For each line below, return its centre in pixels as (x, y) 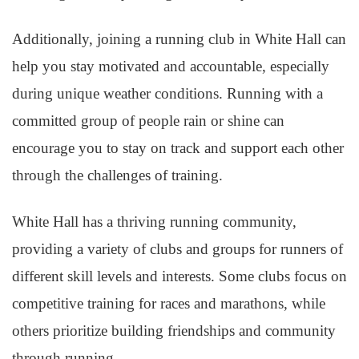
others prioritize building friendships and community (174, 331)
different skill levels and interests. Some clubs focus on (179, 276)
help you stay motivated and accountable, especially (171, 66)
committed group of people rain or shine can (148, 121)
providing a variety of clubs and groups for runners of (177, 249)
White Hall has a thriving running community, (154, 222)
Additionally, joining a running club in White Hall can (179, 39)
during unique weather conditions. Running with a (167, 93)
